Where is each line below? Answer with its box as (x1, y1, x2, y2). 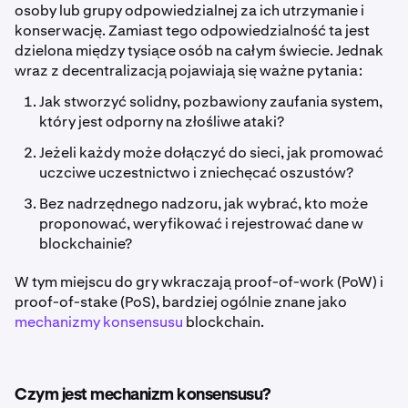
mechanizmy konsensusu (15, 312, 183, 332)
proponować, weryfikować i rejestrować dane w (39, 214, 364, 234)
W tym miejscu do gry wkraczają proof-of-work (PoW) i (15, 272, 383, 292)
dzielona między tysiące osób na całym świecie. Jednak (15, 41, 383, 61)
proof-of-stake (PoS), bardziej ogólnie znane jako (15, 292, 347, 312)
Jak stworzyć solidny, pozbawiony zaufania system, (39, 92, 383, 112)
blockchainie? (39, 234, 133, 254)
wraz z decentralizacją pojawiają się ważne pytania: (15, 61, 362, 81)
